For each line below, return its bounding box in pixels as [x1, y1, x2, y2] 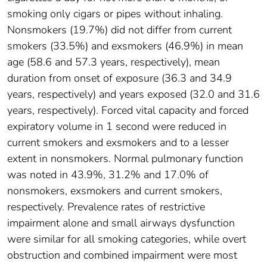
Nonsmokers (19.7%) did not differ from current [7, 22, 232, 37]
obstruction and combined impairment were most [7, 247, 237, 262]
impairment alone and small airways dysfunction [7, 215, 235, 230]
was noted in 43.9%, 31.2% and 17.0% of [7, 167, 209, 182]
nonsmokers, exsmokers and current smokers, [7, 183, 222, 198]
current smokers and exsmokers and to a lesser [7, 135, 229, 150]
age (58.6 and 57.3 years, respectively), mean [7, 54, 220, 69]
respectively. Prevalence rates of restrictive [7, 199, 205, 214]
